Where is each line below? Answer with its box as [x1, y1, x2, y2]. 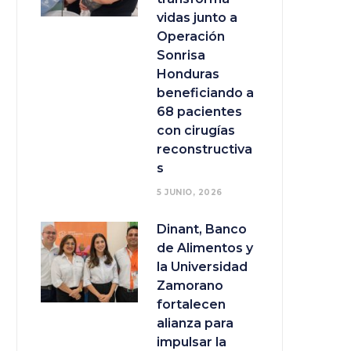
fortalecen [157, 297, 226, 313]
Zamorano [157, 278, 223, 294]
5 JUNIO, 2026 [157, 187, 223, 198]
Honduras [157, 67, 219, 82]
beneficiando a [157, 85, 254, 101]
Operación [157, 29, 225, 45]
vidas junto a [157, 10, 237, 26]
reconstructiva [157, 142, 252, 157]
